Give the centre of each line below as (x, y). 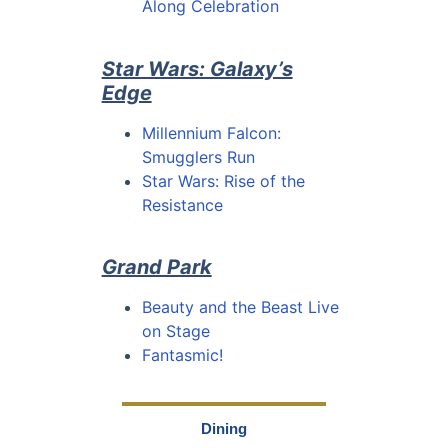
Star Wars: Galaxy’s (197, 68)
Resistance (182, 204)
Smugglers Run (198, 156)
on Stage (175, 331)
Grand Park (156, 267)
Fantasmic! (182, 355)
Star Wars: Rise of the (223, 180)
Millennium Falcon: (211, 132)
